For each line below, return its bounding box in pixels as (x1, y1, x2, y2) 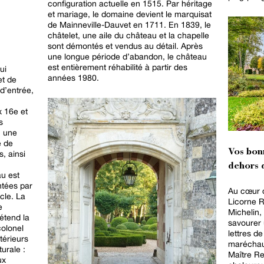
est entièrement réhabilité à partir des (48, 62, 187, 72)
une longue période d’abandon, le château (48, 51, 207, 61)
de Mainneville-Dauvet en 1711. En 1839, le (48, 19, 211, 29)
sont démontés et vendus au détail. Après (48, 41, 203, 51)
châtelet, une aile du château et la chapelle (48, 30, 209, 40)
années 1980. (48, 72, 99, 82)
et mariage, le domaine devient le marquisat (48, 9, 212, 19)
